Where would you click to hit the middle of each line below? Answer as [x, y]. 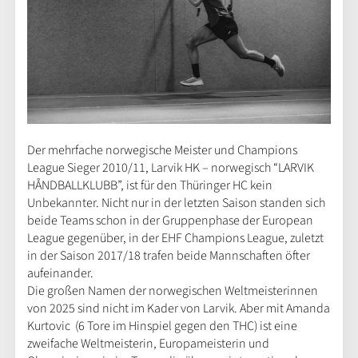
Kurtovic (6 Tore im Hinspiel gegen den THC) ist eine [162, 326]
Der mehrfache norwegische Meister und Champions [162, 150]
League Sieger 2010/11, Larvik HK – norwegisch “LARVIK [170, 167]
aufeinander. [60, 273]
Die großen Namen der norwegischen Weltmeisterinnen [172, 290]
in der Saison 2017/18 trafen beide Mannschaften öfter [168, 255]
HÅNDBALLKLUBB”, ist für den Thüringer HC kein [149, 185]
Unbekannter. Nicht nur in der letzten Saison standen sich [176, 203]
